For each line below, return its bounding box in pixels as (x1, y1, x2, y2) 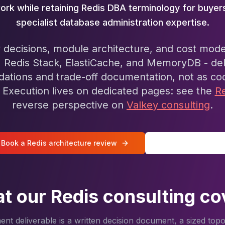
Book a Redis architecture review (1, 139, 117, 147)
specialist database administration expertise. (16, 17, 209, 28)
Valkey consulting (127, 99, 210, 111)
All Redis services (162, 139, 223, 147)
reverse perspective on (12, 99, 124, 111)
